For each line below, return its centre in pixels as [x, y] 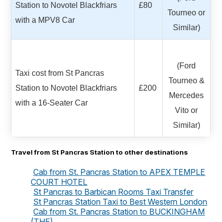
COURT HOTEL [59, 182]
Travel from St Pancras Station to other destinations [100, 152]
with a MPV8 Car [45, 20]
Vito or [187, 110]
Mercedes [187, 95]
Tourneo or [187, 12]
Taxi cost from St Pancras [60, 73]
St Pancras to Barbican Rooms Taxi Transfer [113, 192]
